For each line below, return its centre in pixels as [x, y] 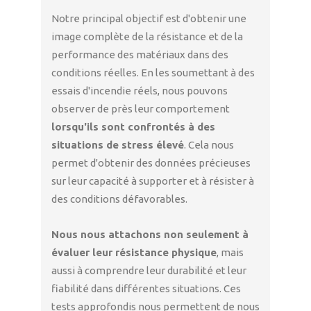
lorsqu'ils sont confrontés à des [133, 126]
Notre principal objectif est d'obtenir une [149, 18]
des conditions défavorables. [119, 199]
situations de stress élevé [118, 144]
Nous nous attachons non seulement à [150, 234]
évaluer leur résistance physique [134, 252]
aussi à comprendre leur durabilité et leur [149, 270]
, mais [230, 252]
